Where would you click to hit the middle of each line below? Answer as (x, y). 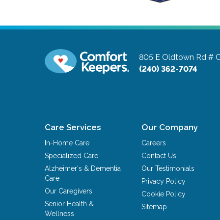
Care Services (73, 127)
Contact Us (159, 155)
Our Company (170, 127)
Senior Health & (69, 204)
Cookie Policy (164, 194)
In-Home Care (67, 143)
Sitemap (154, 206)
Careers (154, 143)
